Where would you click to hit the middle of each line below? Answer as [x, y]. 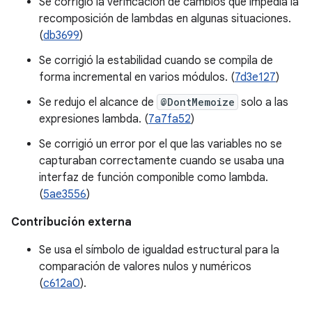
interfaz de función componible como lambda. [154, 178]
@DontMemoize [197, 102]
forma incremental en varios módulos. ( [137, 77]
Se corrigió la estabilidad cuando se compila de [156, 61]
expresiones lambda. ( [94, 119]
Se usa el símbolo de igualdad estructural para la [159, 250]
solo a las [263, 102]
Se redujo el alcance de [98, 102]
